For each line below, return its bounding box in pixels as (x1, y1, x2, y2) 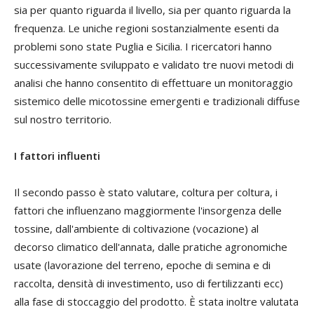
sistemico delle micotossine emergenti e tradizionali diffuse (14, 94, 300, 108)
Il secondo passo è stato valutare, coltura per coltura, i (14, 185, 278, 199)
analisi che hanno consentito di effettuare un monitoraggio (14, 76, 293, 90)
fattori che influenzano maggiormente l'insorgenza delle (14, 203, 282, 217)
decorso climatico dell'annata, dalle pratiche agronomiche (14, 240, 287, 254)
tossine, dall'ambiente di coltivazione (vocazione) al (14, 221, 259, 235)
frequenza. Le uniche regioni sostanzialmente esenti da (14, 21, 279, 35)
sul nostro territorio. (14, 112, 111, 126)
